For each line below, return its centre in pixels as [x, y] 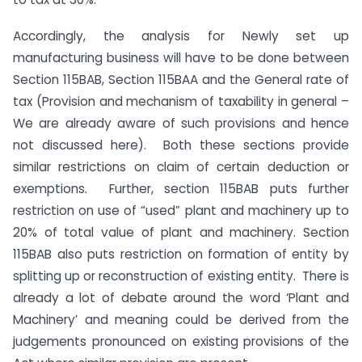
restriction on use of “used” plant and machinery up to [181, 211]
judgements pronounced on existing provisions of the [181, 342]
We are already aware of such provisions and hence [181, 124]
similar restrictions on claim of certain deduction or [181, 167]
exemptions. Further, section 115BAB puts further [181, 189]
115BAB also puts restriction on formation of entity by [181, 255]
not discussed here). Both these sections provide [181, 145]
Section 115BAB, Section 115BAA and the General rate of [181, 80]
